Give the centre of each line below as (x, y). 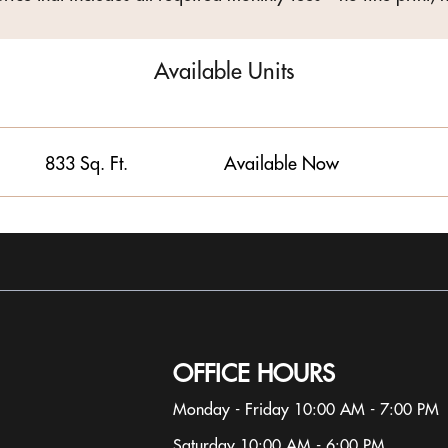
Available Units (224, 70)
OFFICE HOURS (253, 372)
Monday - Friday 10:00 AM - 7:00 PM (305, 408)
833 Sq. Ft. (86, 163)
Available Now (282, 163)
